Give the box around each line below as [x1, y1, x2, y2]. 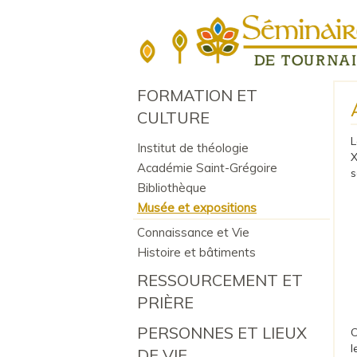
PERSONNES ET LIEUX [137, 322, 307, 343]
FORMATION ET [137, 84, 257, 105]
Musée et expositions [137, 199, 257, 215]
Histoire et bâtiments [137, 244, 256, 260]
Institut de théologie [137, 139, 249, 155]
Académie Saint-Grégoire [137, 159, 277, 175]
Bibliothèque [137, 179, 206, 195]
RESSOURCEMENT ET [137, 269, 303, 290]
